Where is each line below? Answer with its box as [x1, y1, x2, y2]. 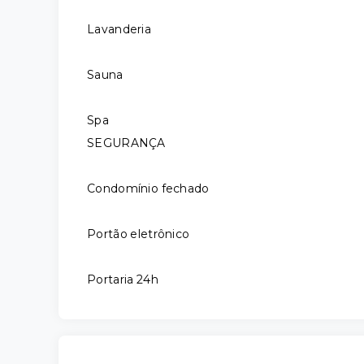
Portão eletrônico [87, 227, 190, 241]
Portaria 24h [87, 272, 158, 287]
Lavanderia [87, 22, 151, 37]
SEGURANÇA [87, 136, 166, 150]
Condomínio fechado [87, 181, 210, 196]
